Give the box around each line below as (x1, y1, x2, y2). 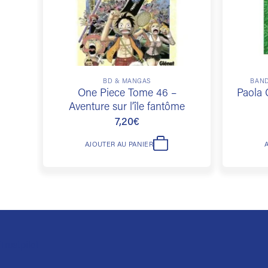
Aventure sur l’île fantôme (69, 102, 185, 114)
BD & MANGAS (103, 78, 151, 85)
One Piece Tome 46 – (77, 89, 176, 100)
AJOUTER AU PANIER (85, 142, 153, 149)
